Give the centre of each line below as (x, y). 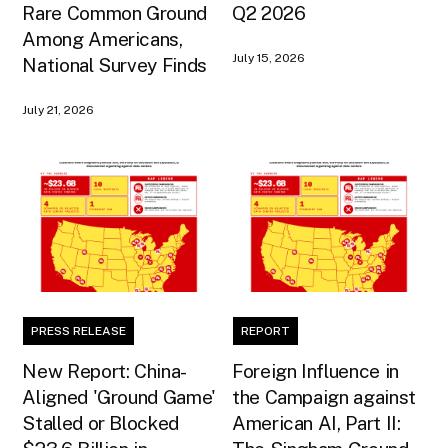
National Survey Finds (114, 64)
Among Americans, (102, 38)
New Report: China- (104, 370)
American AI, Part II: (316, 422)
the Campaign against (324, 396)
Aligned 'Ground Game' (119, 396)
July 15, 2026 (268, 57)
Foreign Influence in (315, 370)
